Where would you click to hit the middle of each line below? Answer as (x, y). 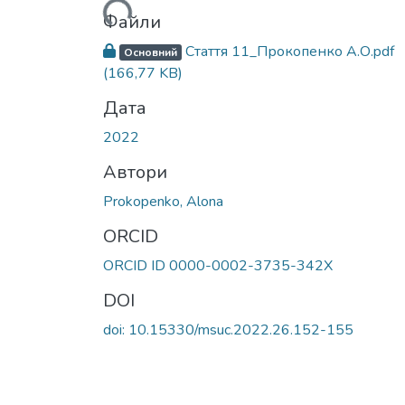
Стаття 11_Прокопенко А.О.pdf (287, 51)
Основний (150, 52)
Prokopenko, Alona (163, 201)
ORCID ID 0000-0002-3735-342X (218, 265)
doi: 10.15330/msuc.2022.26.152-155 (228, 330)
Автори (135, 172)
